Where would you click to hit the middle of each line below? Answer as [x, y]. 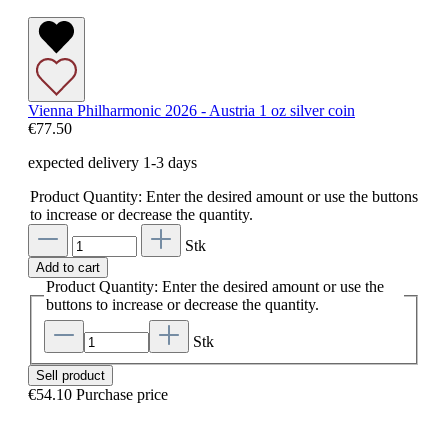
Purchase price [122, 394]
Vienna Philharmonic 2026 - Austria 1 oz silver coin [191, 110]
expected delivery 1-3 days [112, 162]
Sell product [70, 375]
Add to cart [68, 267]
